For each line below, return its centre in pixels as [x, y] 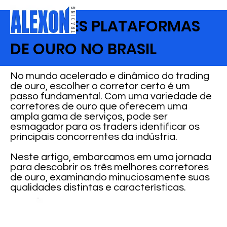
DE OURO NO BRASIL [84, 49]
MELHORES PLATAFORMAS [105, 26]
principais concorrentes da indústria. [94, 137]
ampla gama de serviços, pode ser [89, 117]
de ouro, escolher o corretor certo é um [100, 86]
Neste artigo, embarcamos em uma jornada [111, 157]
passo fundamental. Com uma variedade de [111, 96]
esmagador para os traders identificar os [105, 127]
